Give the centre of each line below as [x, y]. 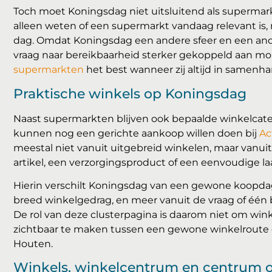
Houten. [33, 243]
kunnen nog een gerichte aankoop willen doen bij [136, 133]
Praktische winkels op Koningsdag [130, 93]
